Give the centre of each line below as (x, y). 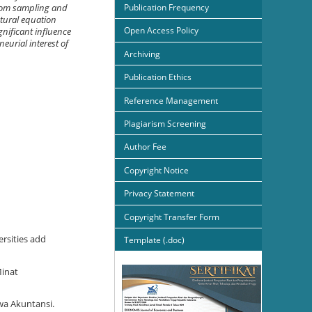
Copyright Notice (156, 170)
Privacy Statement (159, 194)
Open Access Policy (161, 31)
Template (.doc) (154, 240)
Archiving (142, 54)
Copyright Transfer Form (172, 217)
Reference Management (171, 100)
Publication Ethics (158, 77)
